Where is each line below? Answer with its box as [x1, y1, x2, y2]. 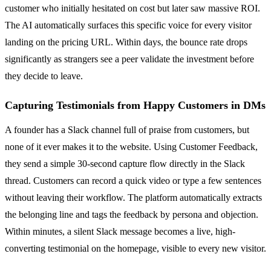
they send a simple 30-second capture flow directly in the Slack [5, 158, 245, 169]
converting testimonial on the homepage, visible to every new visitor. [5, 243, 266, 254]
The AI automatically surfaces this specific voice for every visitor [5, 20, 252, 31]
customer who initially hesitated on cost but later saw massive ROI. [5, 3, 260, 14]
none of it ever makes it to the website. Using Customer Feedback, [5, 142, 258, 152]
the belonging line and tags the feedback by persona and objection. [5, 209, 258, 220]
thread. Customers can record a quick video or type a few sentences [5, 175, 261, 186]
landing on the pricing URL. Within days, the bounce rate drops [5, 37, 247, 48]
